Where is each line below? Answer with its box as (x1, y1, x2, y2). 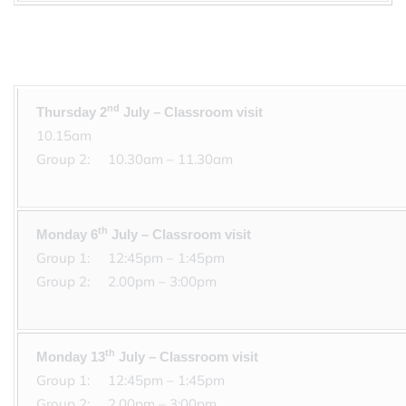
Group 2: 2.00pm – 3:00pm (36, 273, 224, 290)
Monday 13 (36, 349, 105, 364)
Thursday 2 (36, 104, 107, 120)
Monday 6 (36, 227, 98, 242)
